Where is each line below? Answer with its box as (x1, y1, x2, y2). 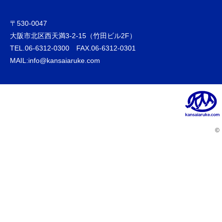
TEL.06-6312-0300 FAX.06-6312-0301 (10, 44, 136, 52)
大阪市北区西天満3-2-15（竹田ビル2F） (10, 32, 136, 40)
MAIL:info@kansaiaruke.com (10, 56, 100, 64)
